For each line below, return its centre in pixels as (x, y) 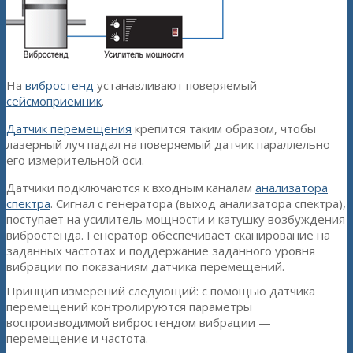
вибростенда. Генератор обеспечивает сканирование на (168, 234)
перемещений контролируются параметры (129, 306)
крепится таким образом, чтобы (224, 128)
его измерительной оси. (75, 160)
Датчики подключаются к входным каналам (131, 187)
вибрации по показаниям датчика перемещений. (145, 266)
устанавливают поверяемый (175, 85)
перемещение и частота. (77, 338)
